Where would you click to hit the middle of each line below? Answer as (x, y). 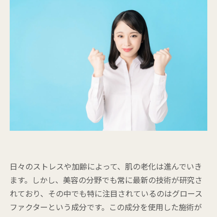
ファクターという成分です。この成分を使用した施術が (106, 207)
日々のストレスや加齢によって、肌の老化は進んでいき (106, 166)
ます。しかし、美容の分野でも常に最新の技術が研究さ (106, 180)
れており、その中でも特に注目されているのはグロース (106, 193)
